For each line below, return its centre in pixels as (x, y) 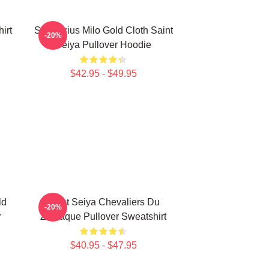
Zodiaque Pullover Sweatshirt (103, 216)
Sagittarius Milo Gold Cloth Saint (103, 30)
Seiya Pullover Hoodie (103, 45)
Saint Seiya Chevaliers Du (103, 202)
